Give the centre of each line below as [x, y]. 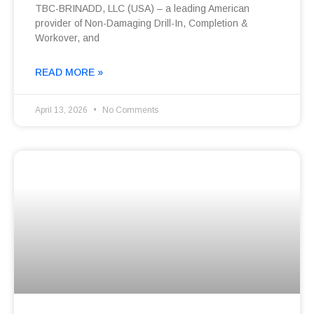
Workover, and [67, 38]
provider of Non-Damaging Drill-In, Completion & [142, 23]
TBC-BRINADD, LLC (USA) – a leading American [142, 9]
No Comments [129, 110]
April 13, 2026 [62, 110]
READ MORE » [69, 73]
